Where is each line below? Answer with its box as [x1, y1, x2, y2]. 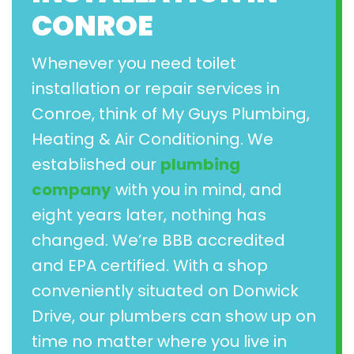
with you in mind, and [111, 178, 282, 201]
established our [32, 153, 160, 175]
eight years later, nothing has [32, 203, 266, 226]
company [32, 178, 111, 201]
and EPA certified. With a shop [32, 254, 268, 277]
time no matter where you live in [32, 330, 287, 352]
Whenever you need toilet [32, 51, 236, 74]
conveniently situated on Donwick [32, 279, 299, 302]
